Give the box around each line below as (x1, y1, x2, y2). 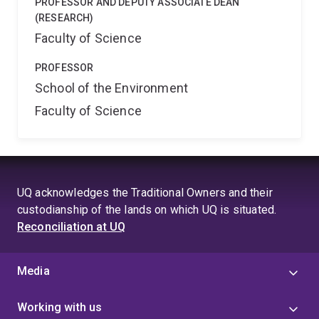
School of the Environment (35, 80, 188, 95)
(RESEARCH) (35, 12, 94, 23)
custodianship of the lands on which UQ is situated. (17, 203, 277, 216)
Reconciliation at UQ (17, 220, 126, 234)
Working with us (17, 300, 103, 314)
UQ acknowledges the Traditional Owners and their (17, 186, 273, 199)
